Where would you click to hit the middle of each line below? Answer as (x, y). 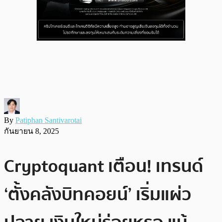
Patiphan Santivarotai (49, 120)
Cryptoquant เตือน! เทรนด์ (104, 166)
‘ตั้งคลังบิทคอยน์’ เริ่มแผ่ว (98, 194)
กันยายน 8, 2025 (31, 131)
